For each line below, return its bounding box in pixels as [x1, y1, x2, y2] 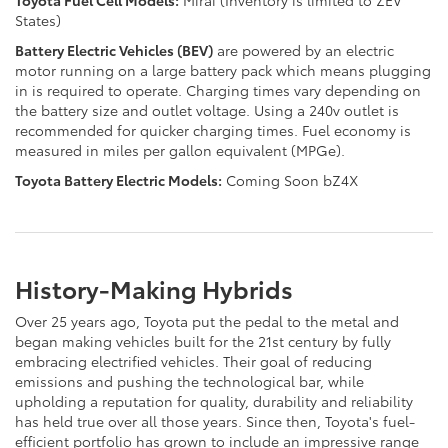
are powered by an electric [213, 39, 394, 60]
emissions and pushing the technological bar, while [15, 370, 364, 391]
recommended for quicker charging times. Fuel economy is [15, 119, 411, 140]
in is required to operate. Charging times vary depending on [15, 79, 421, 100]
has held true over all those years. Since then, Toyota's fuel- [15, 410, 415, 431]
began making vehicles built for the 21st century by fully [15, 330, 391, 351]
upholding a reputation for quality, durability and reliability [15, 390, 413, 411]
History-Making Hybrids [15, 270, 293, 305]
